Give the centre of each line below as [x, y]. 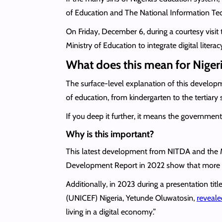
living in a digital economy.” [111, 212]
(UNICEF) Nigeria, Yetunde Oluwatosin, [131, 198]
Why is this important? [110, 134]
